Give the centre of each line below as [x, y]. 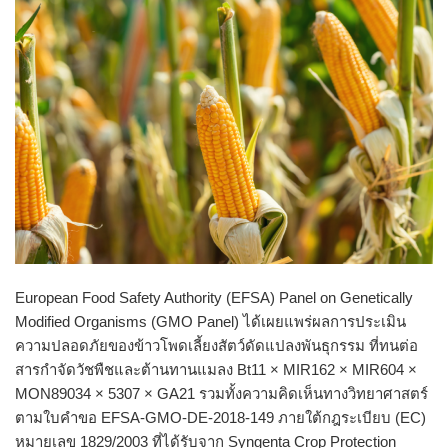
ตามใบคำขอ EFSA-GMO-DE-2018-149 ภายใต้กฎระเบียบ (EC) [220, 418]
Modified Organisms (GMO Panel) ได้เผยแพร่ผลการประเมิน [210, 322]
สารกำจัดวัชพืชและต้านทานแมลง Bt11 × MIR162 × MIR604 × [216, 370]
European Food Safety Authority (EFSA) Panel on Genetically [214, 298]
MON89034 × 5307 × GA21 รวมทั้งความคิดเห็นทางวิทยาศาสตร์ [221, 394]
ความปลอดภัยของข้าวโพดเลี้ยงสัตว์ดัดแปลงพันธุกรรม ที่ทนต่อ [216, 346]
